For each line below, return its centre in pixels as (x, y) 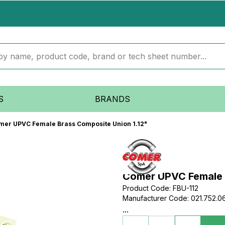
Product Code (146, 188)
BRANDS (112, 99)
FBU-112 (186, 188)
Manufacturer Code (155, 198)
